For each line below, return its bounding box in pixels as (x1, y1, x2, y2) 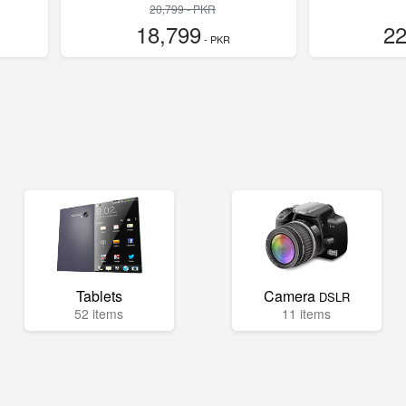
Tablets (75, 285, 122, 306)
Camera (263, 285, 319, 306)
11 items (282, 304, 332, 323)
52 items (74, 304, 124, 323)
